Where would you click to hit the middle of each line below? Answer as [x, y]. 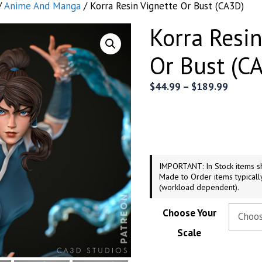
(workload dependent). [199, 187]
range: [242, 101]
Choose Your [189, 213]
